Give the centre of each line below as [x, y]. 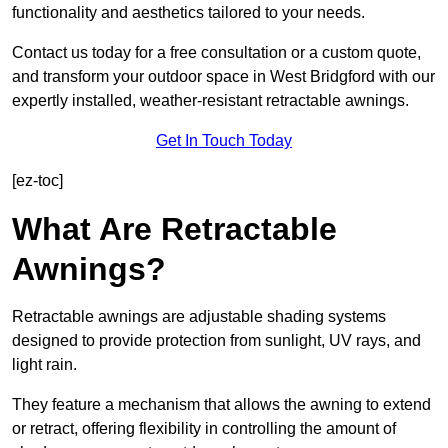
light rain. [46, 365]
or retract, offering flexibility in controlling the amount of [204, 429]
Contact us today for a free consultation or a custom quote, [216, 53]
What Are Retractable [174, 229]
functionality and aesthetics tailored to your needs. [188, 13]
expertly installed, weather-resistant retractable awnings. [210, 101]
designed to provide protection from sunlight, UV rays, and [216, 341]
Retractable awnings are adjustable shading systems [199, 317]
